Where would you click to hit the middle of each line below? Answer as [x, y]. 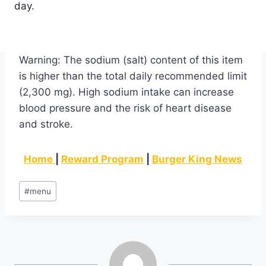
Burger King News [197, 159]
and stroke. [46, 124]
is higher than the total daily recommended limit [133, 76]
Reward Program [102, 159]
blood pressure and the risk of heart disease [125, 108]
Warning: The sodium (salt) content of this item [131, 60]
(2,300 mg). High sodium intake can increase [126, 92]
